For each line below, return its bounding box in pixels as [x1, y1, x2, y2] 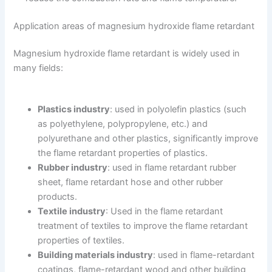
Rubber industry [38, 161, 108, 173]
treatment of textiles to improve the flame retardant [38, 220, 248, 231]
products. [38, 191, 78, 202]
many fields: [13, 63, 64, 74]
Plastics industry [38, 103, 110, 115]
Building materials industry [38, 249, 154, 260]
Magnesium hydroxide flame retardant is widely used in [13, 48, 240, 59]
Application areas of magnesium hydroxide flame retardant [13, 20, 255, 32]
